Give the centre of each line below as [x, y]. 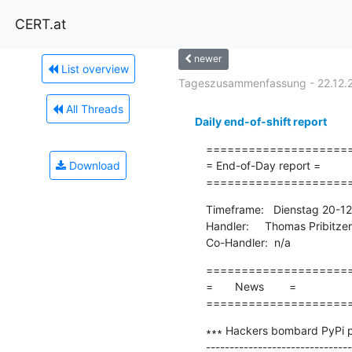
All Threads [93, 108]
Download [93, 165]
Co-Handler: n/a [248, 242]
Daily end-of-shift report [260, 121]
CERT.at [40, 24]
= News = [251, 286]
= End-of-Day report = [263, 165]
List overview [93, 68]
